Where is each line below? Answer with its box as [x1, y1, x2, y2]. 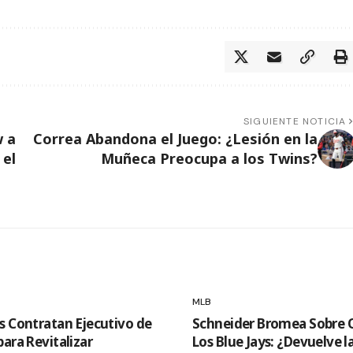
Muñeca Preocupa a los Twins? [100, 148, 318, 168]
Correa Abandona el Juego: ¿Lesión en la [32, 128, 318, 148]
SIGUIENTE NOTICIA [243, 114, 347, 128]
